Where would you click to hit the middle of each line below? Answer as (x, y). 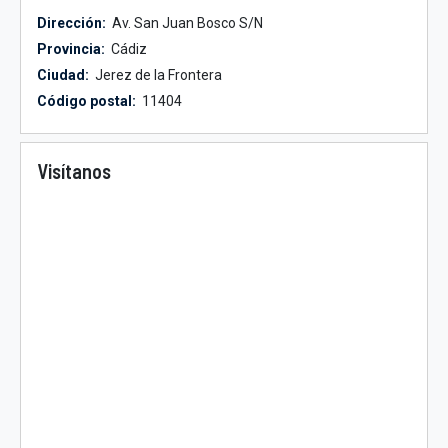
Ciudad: (63, 75)
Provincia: (71, 49)
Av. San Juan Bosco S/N (186, 23)
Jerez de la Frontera (157, 75)
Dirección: (71, 23)
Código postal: (86, 101)
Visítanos (74, 171)
